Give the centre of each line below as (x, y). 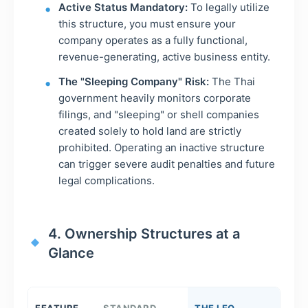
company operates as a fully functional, (153, 40)
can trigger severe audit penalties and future (167, 164)
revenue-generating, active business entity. (164, 56)
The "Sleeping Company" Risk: (134, 81)
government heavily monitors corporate (155, 98)
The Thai (232, 81)
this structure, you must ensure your (147, 23)
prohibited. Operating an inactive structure (162, 147)
